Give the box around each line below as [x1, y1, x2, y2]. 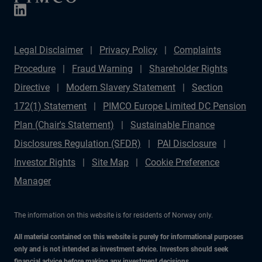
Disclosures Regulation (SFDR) [14, 138, 141, 149]
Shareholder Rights [149, 63, 227, 74]
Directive [14, 82, 50, 93]
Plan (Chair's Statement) [14, 119, 114, 130]
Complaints [174, 44, 221, 56]
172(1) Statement [14, 101, 87, 112]
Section [192, 82, 223, 93]
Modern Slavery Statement [66, 82, 175, 93]
